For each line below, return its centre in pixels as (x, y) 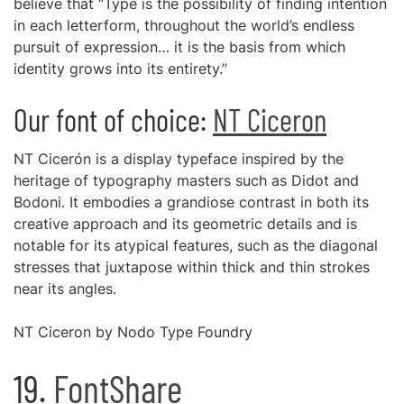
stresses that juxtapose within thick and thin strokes (192, 267)
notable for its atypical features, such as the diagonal (196, 245)
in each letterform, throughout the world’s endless (184, 25)
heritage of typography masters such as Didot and (186, 180)
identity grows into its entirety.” (120, 69)
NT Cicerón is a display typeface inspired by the (179, 159)
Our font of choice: (113, 119)
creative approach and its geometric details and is (185, 224)
